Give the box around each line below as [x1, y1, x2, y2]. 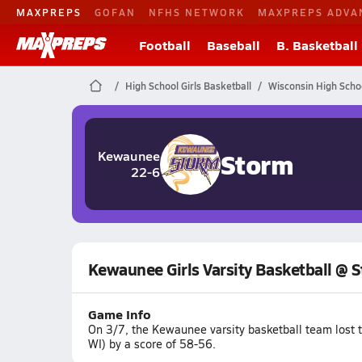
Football [139, 36, 191, 54]
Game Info [87, 305, 151, 323]
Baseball [207, 36, 260, 54]
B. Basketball [276, 36, 358, 54]
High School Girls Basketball [124, 79, 251, 92]
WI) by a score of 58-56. [87, 336, 216, 351]
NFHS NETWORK [149, 5, 245, 19]
